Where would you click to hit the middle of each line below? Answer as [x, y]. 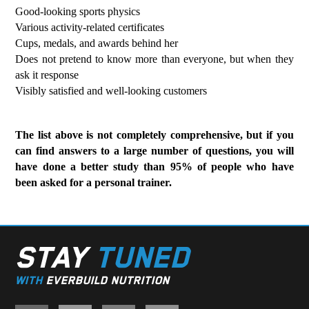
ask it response [47, 75]
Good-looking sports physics [78, 11]
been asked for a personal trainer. [94, 182]
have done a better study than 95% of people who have [154, 167]
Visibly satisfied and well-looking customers [111, 91]
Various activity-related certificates [90, 27]
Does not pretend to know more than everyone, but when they [154, 59]
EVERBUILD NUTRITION [107, 280]
